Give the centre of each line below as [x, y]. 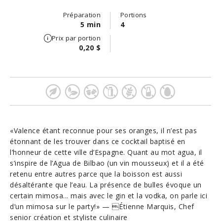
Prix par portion [76, 38]
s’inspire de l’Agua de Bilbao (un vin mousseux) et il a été [107, 163]
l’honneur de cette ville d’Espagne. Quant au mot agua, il [106, 152]
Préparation [82, 15]
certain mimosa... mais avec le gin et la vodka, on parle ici [109, 196]
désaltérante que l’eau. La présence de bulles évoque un [106, 185]
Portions [134, 15]
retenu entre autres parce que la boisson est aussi [96, 174]
